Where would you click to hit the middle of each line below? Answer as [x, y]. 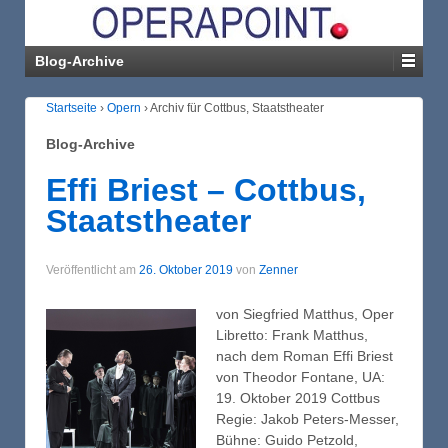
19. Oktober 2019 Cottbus [298, 397]
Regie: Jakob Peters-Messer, [307, 418]
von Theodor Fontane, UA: [300, 376]
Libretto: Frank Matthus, [292, 334]
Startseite [71, 108]
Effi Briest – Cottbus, [206, 189]
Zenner [278, 270]
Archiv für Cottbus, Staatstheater [237, 108]
